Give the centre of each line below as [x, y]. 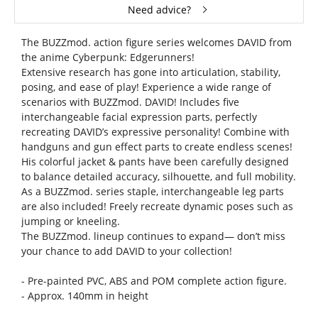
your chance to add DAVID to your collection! [126, 251]
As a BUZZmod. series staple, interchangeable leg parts [152, 192]
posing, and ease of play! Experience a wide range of [146, 87]
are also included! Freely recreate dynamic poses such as [157, 207]
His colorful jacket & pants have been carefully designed [155, 162]
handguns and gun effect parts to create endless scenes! [157, 147]
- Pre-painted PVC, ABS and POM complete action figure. [154, 281]
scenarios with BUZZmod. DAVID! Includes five [130, 102]
